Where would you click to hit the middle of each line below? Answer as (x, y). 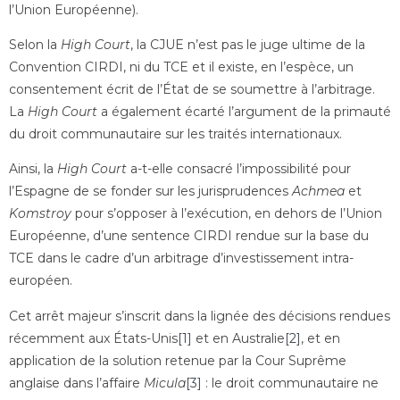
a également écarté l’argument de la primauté (244, 111)
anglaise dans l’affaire (76, 383)
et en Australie (238, 338)
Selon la (35, 44)
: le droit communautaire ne (290, 383)
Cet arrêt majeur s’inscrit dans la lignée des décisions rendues (200, 316)
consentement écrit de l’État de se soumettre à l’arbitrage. (192, 89)
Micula (165, 383)
